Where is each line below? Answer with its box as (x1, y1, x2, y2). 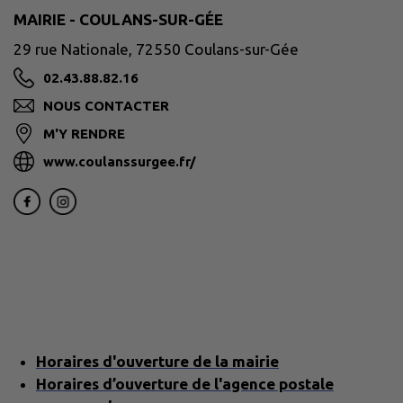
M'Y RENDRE (43, 125, 125, 141)
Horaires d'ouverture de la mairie (36, 353, 279, 371)
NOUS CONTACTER (43, 97, 169, 113)
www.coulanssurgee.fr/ (43, 153, 196, 169)
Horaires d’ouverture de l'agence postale (36, 375, 334, 393)
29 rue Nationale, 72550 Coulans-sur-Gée (13, 40, 299, 58)
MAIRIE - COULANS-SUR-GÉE (13, 10, 223, 28)
